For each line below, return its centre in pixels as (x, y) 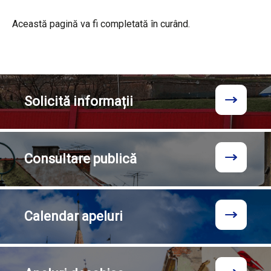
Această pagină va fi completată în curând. (101, 24)
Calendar (53, 216)
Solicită (47, 101)
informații (102, 101)
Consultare (59, 159)
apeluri (102, 216)
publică (115, 159)
